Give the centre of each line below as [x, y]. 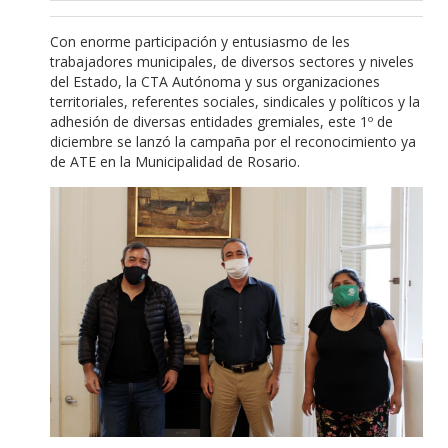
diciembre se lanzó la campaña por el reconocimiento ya [233, 141]
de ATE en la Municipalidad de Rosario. [175, 161]
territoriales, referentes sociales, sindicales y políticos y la [235, 101]
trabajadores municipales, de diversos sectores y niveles [232, 61]
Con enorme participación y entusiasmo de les [200, 41]
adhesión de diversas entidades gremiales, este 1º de [221, 121]
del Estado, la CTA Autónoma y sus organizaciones [215, 81]
